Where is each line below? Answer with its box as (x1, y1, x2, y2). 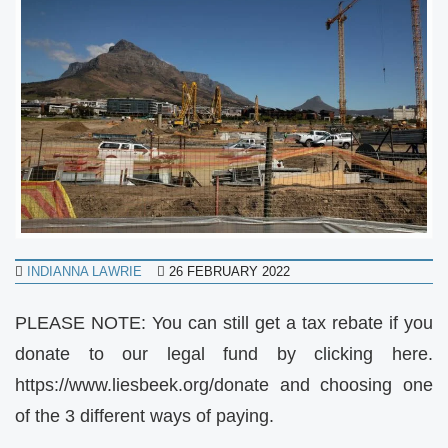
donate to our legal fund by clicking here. (15, 344, 433, 365)
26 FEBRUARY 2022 (169, 264, 290, 280)
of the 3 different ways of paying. (15, 406, 274, 427)
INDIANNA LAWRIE (27, 264, 142, 280)
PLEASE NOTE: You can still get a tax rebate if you (15, 313, 433, 334)
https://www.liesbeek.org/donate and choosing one (15, 375, 433, 396)
